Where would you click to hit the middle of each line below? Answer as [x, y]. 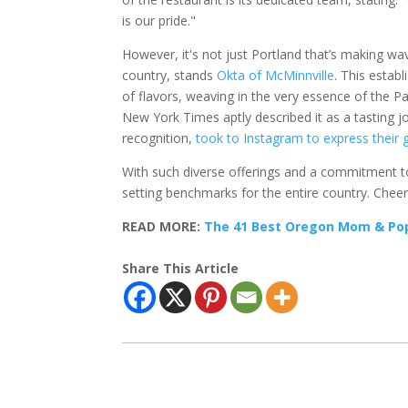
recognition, [159, 138]
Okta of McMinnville [276, 76]
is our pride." [159, 21]
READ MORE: [163, 227]
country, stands [170, 76]
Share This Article [181, 269]
